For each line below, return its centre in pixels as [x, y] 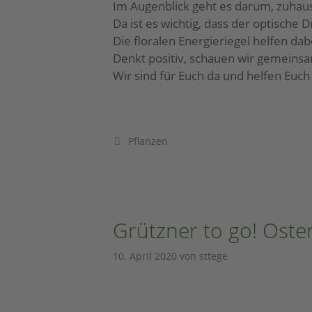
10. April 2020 [145, 256]
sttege [213, 256]
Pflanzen [148, 141]
